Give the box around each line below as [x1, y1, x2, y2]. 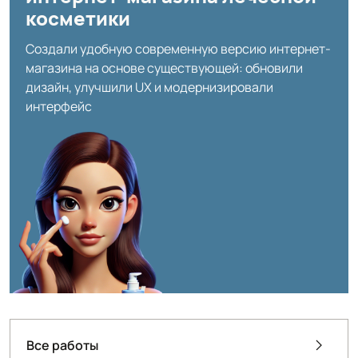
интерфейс [26, 97, 92, 116]
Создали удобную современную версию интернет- [26, 40, 331, 58]
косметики [26, 5, 130, 32]
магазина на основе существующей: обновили [26, 59, 303, 78]
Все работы [26, 336, 98, 354]
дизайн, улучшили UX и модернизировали [26, 78, 273, 97]
